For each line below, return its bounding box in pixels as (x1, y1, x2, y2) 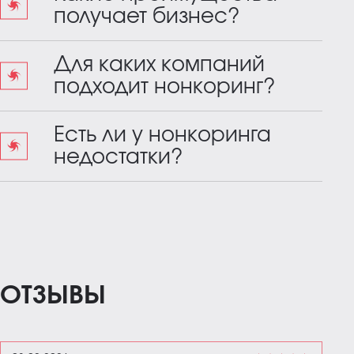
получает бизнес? (54, 6, 239, 27)
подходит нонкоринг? (54, 76, 275, 97)
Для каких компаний (54, 54, 265, 75)
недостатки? (54, 146, 183, 168)
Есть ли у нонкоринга (54, 124, 271, 145)
